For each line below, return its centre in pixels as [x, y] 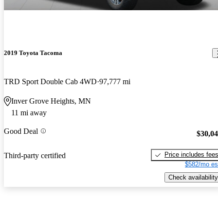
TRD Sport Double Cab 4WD [50, 82]
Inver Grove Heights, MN [51, 101]
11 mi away [29, 113]
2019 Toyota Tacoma [33, 53]
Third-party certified [35, 155]
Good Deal [21, 131]
